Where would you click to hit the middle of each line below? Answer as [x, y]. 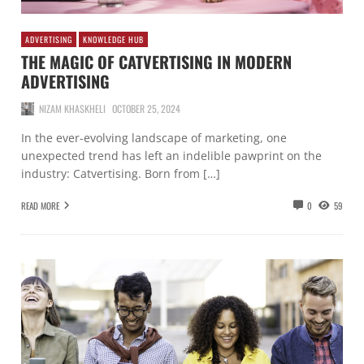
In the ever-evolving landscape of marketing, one [154, 137]
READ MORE [40, 206]
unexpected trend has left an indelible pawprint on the [171, 155]
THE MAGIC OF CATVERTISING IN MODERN [156, 62]
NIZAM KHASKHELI [72, 109]
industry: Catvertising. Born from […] [121, 173]
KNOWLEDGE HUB [114, 39]
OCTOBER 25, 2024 [146, 109]
